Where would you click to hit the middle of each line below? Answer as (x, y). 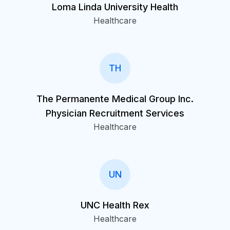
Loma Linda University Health (115, 7)
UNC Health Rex (115, 205)
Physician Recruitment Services (115, 113)
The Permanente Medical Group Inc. (115, 99)
